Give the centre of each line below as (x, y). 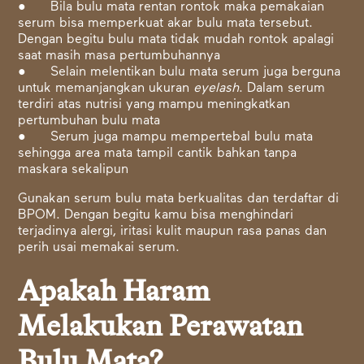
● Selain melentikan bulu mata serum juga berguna (180, 72)
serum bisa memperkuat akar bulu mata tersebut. (166, 24)
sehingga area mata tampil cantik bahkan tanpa (158, 154)
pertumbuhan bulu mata (89, 121)
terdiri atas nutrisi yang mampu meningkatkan (154, 105)
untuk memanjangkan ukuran (106, 89)
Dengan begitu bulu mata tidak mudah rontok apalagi (176, 40)
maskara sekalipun (74, 170)
